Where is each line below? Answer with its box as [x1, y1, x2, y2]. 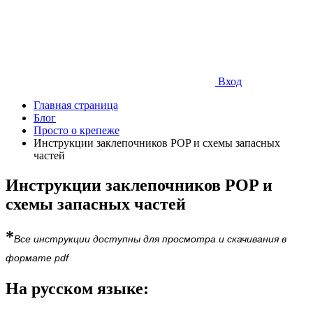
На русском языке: [6, 279, 149, 298]
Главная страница [34, 99, 118, 112]
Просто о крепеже [34, 124, 119, 137]
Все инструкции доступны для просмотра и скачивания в [14, 233, 286, 245]
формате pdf [6, 252, 68, 263]
